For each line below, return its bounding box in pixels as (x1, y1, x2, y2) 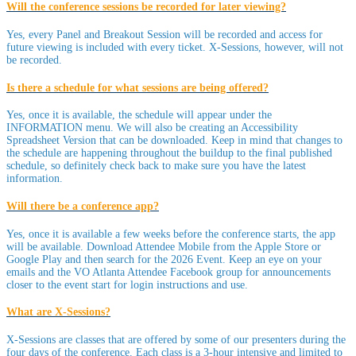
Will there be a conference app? (6, 199, 159, 212)
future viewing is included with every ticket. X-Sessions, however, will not (6, 41, 343, 54)
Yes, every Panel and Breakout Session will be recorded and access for (6, 29, 323, 41)
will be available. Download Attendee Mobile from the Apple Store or (6, 240, 321, 253)
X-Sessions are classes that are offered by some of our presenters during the (6, 333, 346, 346)
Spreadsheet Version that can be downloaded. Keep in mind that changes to (6, 134, 342, 147)
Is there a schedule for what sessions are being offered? (6, 81, 269, 94)
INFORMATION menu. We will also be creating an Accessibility (6, 122, 298, 134)
